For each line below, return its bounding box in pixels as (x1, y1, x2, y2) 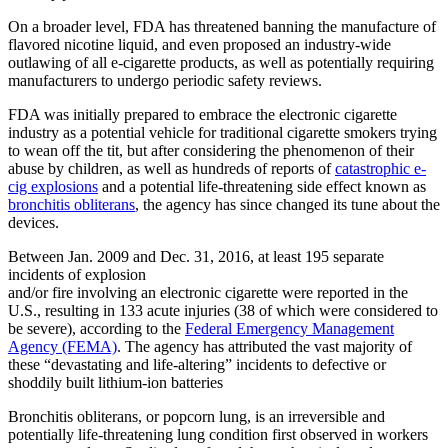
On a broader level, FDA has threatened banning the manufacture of (8, 17, 436, 35)
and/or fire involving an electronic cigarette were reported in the (8, 283, 408, 301)
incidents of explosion (8, 265, 146, 283)
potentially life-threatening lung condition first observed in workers (8, 425, 428, 443)
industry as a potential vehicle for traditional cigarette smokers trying (8, 123, 437, 141)
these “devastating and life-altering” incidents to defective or (8, 355, 386, 373)
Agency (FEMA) (8, 337, 117, 355)
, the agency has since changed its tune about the (135, 195, 440, 213)
